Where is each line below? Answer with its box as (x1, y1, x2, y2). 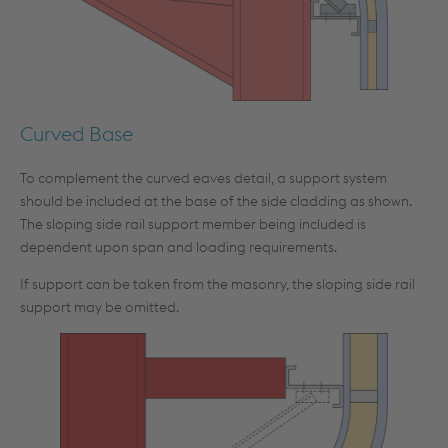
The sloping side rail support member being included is (20, 215, 366, 233)
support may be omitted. (20, 298, 179, 316)
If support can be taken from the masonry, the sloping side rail (20, 275, 415, 293)
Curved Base (20, 121, 133, 146)
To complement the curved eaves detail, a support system (20, 169, 387, 187)
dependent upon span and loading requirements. (20, 238, 337, 256)
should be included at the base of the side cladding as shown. (20, 192, 412, 210)
